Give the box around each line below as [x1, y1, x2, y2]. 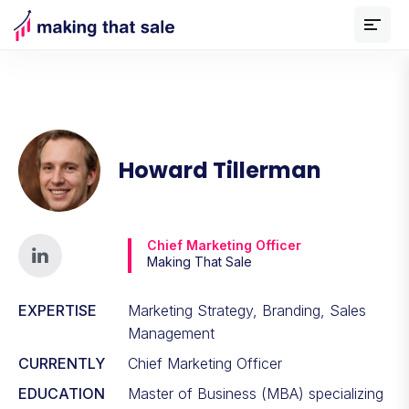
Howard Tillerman [119, 155, 321, 185]
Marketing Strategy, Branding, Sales [128, 301, 366, 320]
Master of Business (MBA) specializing [128, 384, 383, 403]
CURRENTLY [18, 354, 105, 372]
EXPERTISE [18, 301, 97, 320]
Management [128, 324, 215, 342]
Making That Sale [147, 254, 252, 269]
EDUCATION [18, 384, 105, 403]
